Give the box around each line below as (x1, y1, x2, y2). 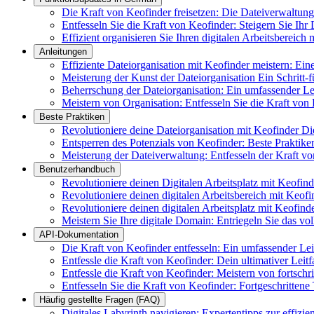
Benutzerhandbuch (39, 164, 115, 175)
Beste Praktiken (39, 111, 104, 123)
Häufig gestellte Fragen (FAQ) (39, 294, 160, 306)
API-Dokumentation (39, 229, 118, 240)
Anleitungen (39, 46, 87, 57)
